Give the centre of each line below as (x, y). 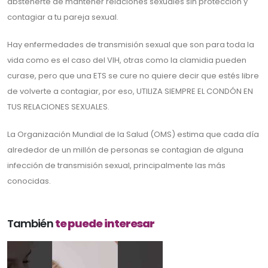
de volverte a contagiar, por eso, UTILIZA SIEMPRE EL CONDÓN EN (130, 92)
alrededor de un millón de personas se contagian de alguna (125, 150)
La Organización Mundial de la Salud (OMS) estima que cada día (133, 135)
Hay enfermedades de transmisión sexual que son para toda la (131, 45)
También (31, 224)
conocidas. (29, 181)
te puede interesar (105, 224)
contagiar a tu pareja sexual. (63, 17)
